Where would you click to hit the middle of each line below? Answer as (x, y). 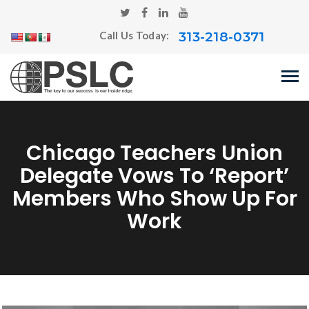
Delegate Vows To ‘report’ (154, 176)
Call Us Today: (136, 36)
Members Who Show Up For (154, 199)
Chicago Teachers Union (154, 153)
